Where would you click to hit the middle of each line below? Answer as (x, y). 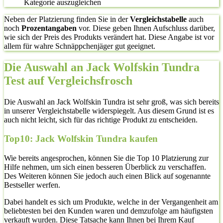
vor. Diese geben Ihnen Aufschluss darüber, (146, 28)
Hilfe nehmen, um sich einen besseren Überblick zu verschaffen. (105, 167)
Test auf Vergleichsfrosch (68, 80)
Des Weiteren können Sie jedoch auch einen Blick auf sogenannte (107, 176)
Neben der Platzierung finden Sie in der (67, 19)
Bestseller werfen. (32, 185)
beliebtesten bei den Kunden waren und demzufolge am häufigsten (109, 211)
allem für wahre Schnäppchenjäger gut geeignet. (80, 46)
